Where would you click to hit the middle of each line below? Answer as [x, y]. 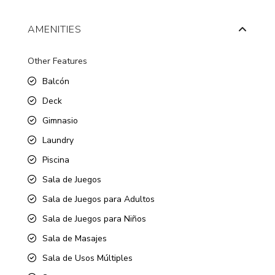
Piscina [56, 160]
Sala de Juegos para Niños [95, 219]
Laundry [58, 140]
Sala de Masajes [75, 238]
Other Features [58, 61]
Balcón [56, 81]
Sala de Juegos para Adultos [99, 199]
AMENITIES [55, 29]
